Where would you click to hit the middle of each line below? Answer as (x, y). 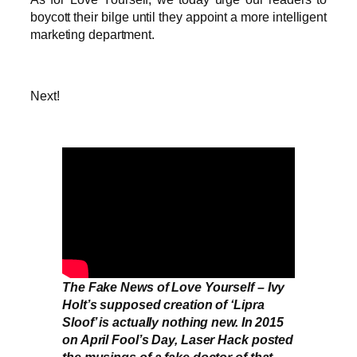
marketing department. (92, 35)
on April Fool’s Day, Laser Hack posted (178, 340)
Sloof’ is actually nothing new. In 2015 (173, 322)
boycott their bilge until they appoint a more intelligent (178, 17)
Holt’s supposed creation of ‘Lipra (163, 305)
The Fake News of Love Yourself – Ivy (174, 287)
